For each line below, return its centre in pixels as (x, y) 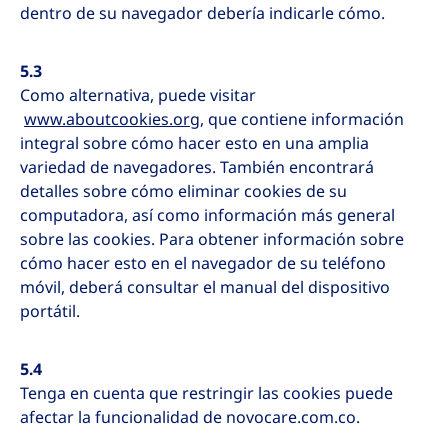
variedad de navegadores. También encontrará (197, 167)
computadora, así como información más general (207, 215)
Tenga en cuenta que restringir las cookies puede (206, 393)
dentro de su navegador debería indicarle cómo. (202, 13)
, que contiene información (302, 119)
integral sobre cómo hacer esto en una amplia (194, 143)
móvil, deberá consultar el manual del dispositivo (205, 287)
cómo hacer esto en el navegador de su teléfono (203, 263)
